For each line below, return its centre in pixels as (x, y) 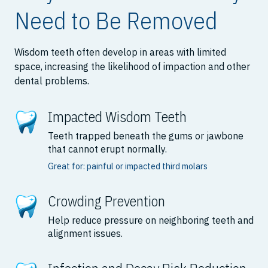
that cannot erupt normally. (107, 149)
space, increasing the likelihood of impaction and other (132, 67)
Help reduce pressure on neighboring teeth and (151, 220)
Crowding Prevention (106, 201)
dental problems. (52, 81)
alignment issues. (85, 234)
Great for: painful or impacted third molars (128, 166)
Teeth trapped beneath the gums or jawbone (146, 136)
